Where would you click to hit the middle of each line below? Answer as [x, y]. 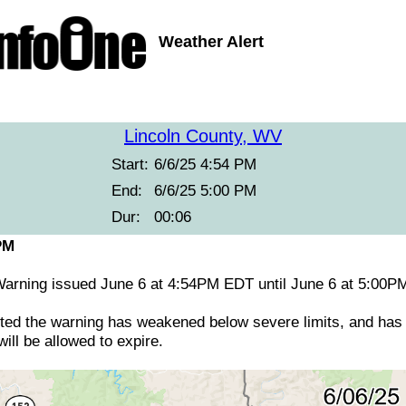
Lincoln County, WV [203, 136]
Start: [130, 164]
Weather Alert [211, 42]
